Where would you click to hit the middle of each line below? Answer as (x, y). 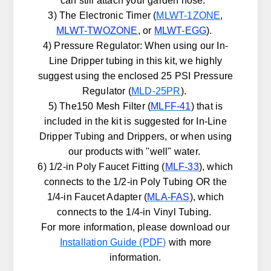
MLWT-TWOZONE (97, 31)
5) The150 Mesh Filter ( (100, 106)
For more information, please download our (135, 227)
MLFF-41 (171, 106)
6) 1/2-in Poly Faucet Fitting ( (101, 167)
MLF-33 (182, 167)
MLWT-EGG (180, 31)
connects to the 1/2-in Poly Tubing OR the (135, 182)
